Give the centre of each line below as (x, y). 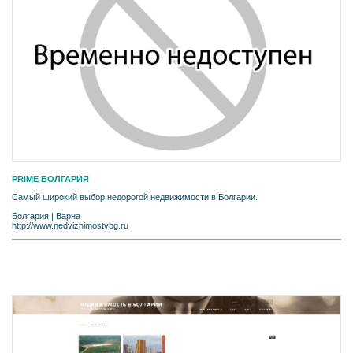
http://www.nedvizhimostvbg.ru (70, 226)
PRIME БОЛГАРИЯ (50, 179)
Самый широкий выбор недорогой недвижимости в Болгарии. (135, 197)
